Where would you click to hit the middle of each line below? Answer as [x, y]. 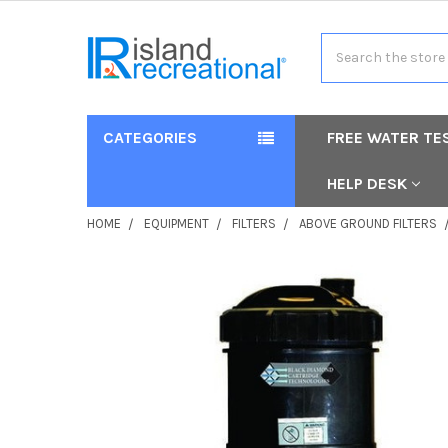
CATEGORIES [149, 137]
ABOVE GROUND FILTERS [367, 223]
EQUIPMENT [176, 223]
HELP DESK [367, 183]
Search [343, 43]
